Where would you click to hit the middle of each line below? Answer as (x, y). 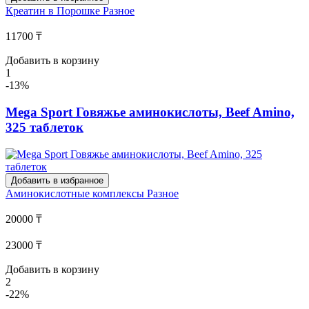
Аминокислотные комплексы (76, 193)
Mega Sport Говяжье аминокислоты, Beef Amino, (150, 112)
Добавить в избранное (57, 180)
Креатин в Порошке (54, 11)
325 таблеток (44, 128)
